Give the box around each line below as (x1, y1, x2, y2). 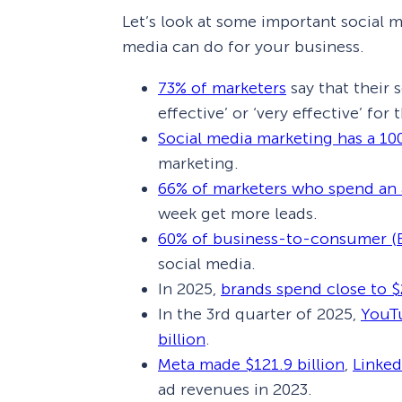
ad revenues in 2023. (158, 380, 312, 400)
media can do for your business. (122, 37, 364, 57)
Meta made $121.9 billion (158, 354, 345, 375)
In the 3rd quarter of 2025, (158, 304, 361, 325)
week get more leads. (158, 204, 318, 224)
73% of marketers (158, 78, 286, 99)
